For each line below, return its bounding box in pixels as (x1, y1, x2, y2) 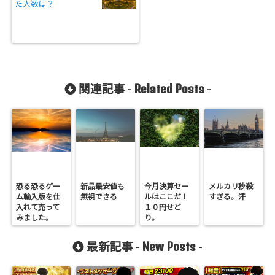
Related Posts (134, 81, 204, 96)
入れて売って (16, 202, 60, 212)
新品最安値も (80, 181, 125, 191)
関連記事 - (76, 82, 134, 96)
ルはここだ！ (144, 192, 189, 201)
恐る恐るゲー (16, 181, 61, 191)
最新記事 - (84, 239, 142, 254)
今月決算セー (144, 181, 189, 191)
